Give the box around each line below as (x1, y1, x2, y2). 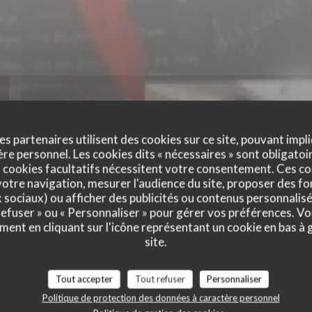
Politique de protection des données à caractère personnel (42, 292, 280, 304)
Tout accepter (55, 273, 113, 285)
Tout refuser (134, 273, 185, 285)
